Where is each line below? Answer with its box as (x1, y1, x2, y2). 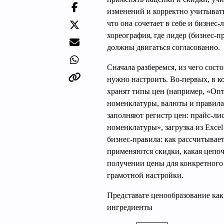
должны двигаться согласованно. (107, 43, 220, 51)
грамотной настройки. (107, 171, 183, 179)
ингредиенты (107, 203, 152, 211)
